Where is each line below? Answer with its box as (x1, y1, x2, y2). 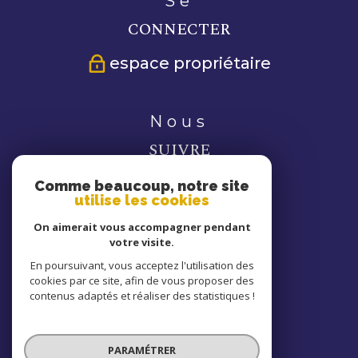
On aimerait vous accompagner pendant (33, 220, 251, 234)
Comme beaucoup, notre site (34, 177, 249, 194)
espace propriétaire (109, 54, 272, 74)
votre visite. (109, 235, 174, 249)
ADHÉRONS (133, 274, 225, 299)
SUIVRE (148, 137, 210, 162)
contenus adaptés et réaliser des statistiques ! (29, 288, 255, 303)
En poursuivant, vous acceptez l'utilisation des (30, 258, 254, 272)
